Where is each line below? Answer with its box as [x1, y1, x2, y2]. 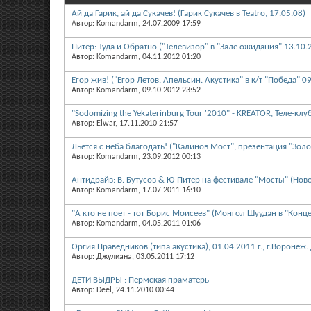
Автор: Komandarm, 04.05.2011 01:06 [72, 219, 201, 228]
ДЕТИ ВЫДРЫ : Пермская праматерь [72, 275, 209, 285]
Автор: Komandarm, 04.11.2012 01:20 [72, 52, 201, 61]
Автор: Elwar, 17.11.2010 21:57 [72, 119, 178, 128]
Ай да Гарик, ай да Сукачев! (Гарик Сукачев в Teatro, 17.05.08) [72, 8, 305, 18]
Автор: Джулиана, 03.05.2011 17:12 [72, 252, 194, 261]
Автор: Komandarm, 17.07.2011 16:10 [72, 185, 201, 194]
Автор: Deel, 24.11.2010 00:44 [72, 285, 174, 294]
